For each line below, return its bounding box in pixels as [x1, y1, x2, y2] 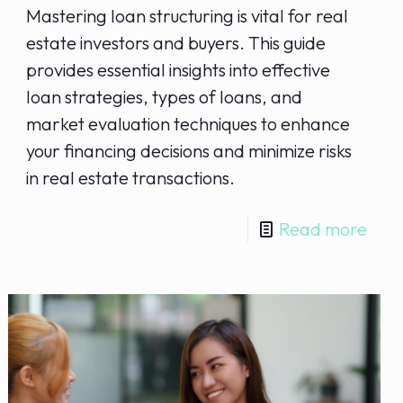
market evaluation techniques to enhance [26, 112, 351, 136]
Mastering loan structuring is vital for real [26, 4, 349, 28]
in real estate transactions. [26, 166, 236, 190]
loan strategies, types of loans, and [26, 85, 303, 109]
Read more [278, 218, 367, 241]
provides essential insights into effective [26, 58, 331, 82]
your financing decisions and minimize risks [26, 139, 353, 163]
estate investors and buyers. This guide [26, 31, 327, 55]
